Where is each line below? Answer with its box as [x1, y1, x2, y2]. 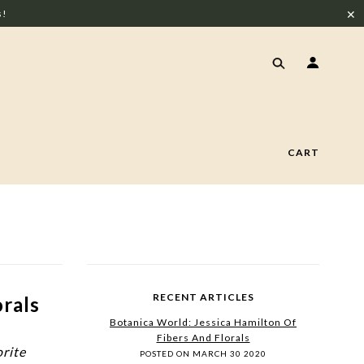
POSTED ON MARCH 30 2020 [140, 349, 266, 358]
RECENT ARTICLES [152, 291, 254, 303]
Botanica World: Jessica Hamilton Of [110, 316, 297, 328]
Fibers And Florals [156, 331, 250, 344]
